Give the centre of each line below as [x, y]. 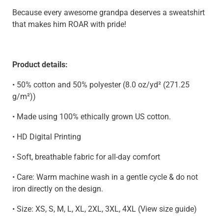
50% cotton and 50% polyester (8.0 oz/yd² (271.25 [103, 84]
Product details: [40, 64]
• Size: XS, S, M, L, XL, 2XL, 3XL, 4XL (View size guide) [105, 209]
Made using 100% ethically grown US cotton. [95, 116]
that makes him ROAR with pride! [70, 24]
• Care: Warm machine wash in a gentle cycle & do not [105, 177]
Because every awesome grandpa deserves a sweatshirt [109, 12]
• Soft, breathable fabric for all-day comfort [86, 157]
